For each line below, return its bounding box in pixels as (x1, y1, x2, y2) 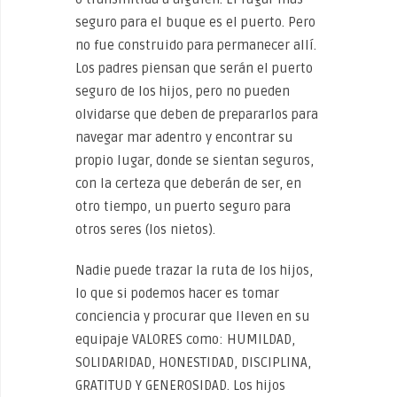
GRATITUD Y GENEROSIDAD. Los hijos (75, 378, 285, 393)
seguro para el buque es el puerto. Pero (75, 14, 315, 30)
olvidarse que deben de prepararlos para (75, 106, 318, 122)
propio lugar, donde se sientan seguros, (75, 152, 314, 168)
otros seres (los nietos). (75, 222, 215, 237)
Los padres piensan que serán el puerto (75, 60, 313, 76)
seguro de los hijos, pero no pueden (75, 83, 290, 99)
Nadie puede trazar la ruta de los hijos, (75, 262, 313, 278)
